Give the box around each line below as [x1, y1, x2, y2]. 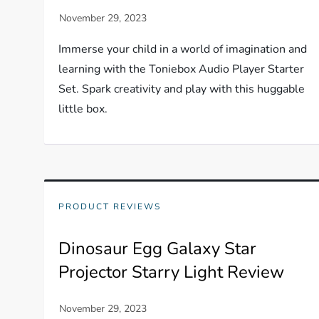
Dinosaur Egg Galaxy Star [58, 237, 257, 260]
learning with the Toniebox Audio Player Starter [58, 61, 305, 77]
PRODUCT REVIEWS [58, 201, 162, 212]
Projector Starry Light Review [58, 261, 285, 283]
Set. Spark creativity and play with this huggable [58, 81, 305, 97]
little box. [58, 101, 108, 117]
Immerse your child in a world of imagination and [58, 41, 308, 57]
